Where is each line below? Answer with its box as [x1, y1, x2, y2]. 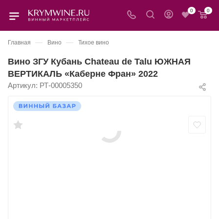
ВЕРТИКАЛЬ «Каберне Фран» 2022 [8, 68, 158, 79]
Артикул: [8, 81, 38, 89]
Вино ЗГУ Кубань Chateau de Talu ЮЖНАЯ [8, 56, 191, 66]
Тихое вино [78, 39, 109, 46]
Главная [8, 39, 31, 46]
